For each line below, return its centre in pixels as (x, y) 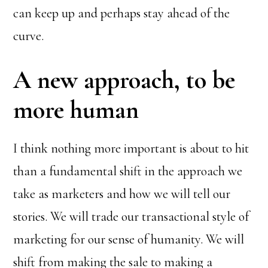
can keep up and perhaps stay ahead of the (122, 13)
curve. (29, 36)
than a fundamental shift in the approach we (128, 171)
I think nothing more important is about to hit (131, 148)
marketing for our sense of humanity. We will (129, 239)
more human (76, 110)
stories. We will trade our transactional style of (131, 217)
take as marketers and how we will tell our (122, 194)
